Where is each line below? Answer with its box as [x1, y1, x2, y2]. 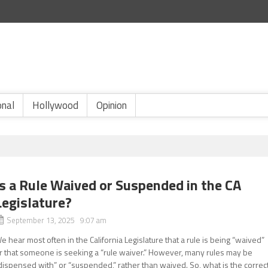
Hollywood [32, 98, 78, 113]
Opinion [96, 98, 127, 113]
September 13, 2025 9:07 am [7, 214, 107, 226]
